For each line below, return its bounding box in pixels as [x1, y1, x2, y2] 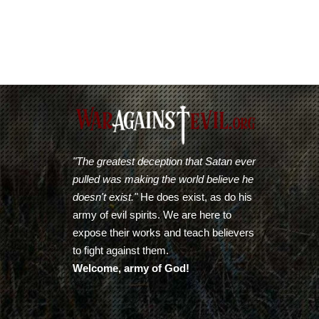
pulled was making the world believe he [73, 173, 253, 186]
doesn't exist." [73, 191, 137, 204]
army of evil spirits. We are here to [73, 209, 231, 221]
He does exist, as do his [137, 191, 252, 204]
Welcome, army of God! [73, 262, 189, 275]
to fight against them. [73, 244, 169, 257]
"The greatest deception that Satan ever [73, 155, 256, 168]
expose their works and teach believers [73, 226, 254, 239]
